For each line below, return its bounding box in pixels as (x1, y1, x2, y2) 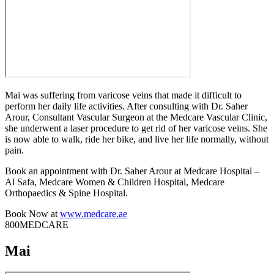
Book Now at (5, 208, 60, 219)
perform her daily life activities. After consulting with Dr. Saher (5, 100, 248, 111)
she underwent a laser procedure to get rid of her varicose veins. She (5, 122, 267, 133)
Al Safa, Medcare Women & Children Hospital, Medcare (5, 176, 224, 187)
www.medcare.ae (60, 208, 127, 219)
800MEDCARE (5, 219, 68, 230)
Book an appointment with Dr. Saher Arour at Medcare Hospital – (5, 165, 259, 176)
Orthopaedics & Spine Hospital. (5, 187, 128, 198)
